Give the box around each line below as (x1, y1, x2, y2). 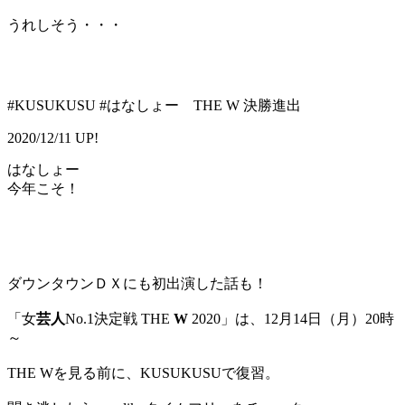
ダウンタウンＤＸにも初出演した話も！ (7, 276, 268, 292)
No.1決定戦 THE (65, 311, 174, 327)
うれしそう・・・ (7, 17, 123, 33)
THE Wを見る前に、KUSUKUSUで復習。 (7, 365, 279, 381)
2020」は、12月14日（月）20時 (188, 311, 394, 327)
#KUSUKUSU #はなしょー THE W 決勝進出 (7, 98, 301, 114)
